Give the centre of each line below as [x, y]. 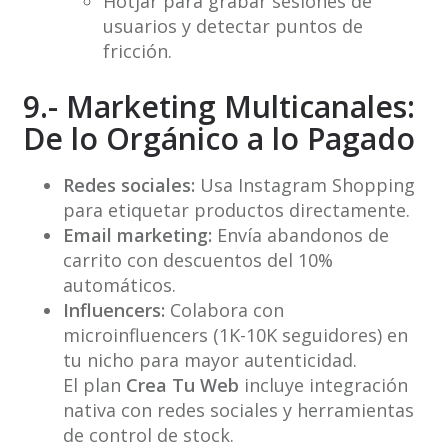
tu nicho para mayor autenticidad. [209, 360]
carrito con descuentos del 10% [197, 260]
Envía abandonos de [300, 235]
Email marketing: [137, 235]
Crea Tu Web [182, 385]
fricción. [137, 51]
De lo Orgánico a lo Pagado [218, 139]
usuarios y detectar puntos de [232, 26]
